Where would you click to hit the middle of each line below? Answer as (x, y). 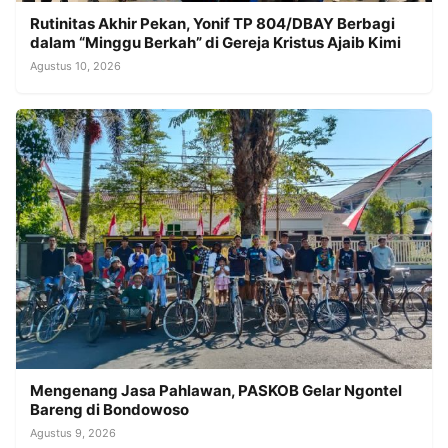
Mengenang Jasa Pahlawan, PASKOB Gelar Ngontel (216, 391)
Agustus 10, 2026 (75, 66)
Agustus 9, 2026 (73, 433)
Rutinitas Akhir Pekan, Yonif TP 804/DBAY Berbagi (212, 24)
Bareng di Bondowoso (109, 410)
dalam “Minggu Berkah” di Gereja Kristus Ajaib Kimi (215, 43)
